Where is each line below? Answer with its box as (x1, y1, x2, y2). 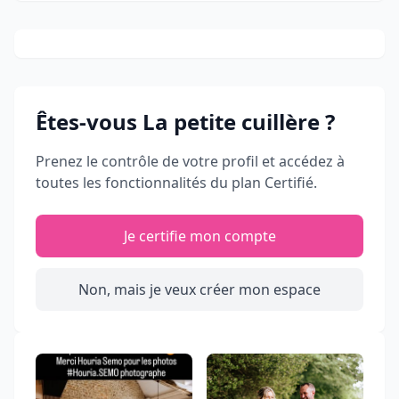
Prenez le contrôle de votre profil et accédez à (36, 151, 345, 171)
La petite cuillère (142, 107, 320, 136)
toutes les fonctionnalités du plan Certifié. (36, 173, 317, 192)
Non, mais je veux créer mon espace (78, 280, 321, 299)
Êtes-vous (36, 107, 142, 136)
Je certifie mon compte (123, 226, 276, 246)
